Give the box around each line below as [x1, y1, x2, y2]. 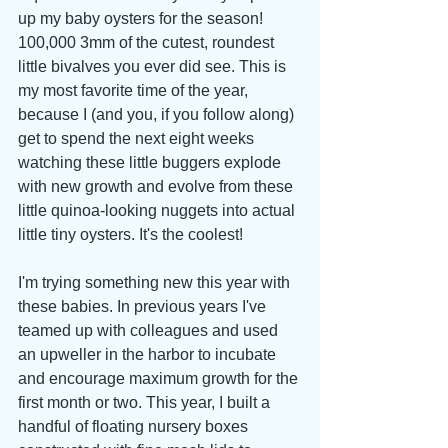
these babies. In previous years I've [18, 297, 270, 315]
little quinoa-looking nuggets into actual [18, 201, 299, 219]
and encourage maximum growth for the [18, 369, 302, 387]
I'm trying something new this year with [18, 273, 294, 291]
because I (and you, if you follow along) [18, 105, 298, 123]
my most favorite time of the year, [18, 81, 252, 99]
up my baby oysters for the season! [18, 9, 267, 27]
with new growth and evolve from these [18, 177, 297, 195]
